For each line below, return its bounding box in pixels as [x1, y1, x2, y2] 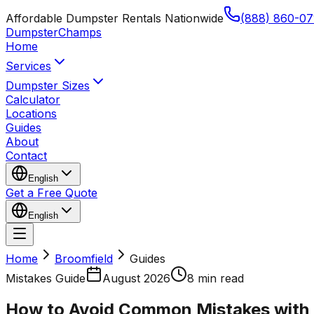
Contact [6, 149, 47, 163]
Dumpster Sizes [6, 78, 90, 93]
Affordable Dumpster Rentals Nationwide [6, 11, 224, 25]
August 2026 [102, 271, 170, 285]
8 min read [187, 271, 244, 285]
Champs [58, 25, 102, 39]
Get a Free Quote [6, 186, 97, 200]
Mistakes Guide [6, 271, 86, 285]
